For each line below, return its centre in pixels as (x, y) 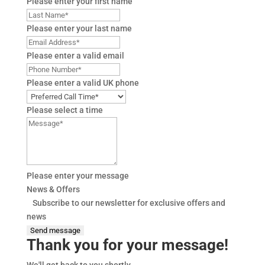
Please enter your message (77, 176)
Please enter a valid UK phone (83, 83)
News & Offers (53, 189)
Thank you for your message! (127, 245)
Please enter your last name (79, 28)
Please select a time (64, 110)
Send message (55, 230)
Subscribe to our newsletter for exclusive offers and (129, 203)
